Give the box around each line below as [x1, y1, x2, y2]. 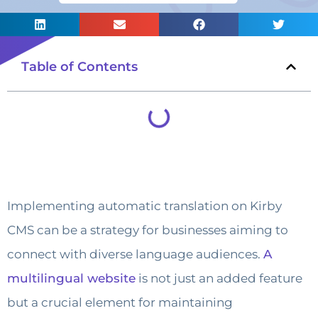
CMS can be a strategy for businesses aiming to [7, 222, 288, 237]
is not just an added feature [136, 270, 302, 285]
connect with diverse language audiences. [7, 246, 263, 261]
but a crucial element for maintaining [7, 295, 233, 309]
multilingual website [7, 270, 136, 285]
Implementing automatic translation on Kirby [7, 198, 282, 213]
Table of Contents [21, 58, 138, 75]
